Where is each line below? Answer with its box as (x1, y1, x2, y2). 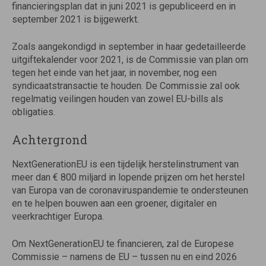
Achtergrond (12, 132, 87, 147)
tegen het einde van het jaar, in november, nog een (12, 67, 217, 78)
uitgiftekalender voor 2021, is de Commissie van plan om (12, 54, 248, 65)
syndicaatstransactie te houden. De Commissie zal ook (12, 80, 240, 91)
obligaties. (12, 106, 55, 118)
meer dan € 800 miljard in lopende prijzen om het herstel (12, 172, 245, 183)
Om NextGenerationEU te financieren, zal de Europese (12, 238, 234, 249)
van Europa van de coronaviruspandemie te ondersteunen (12, 185, 248, 196)
